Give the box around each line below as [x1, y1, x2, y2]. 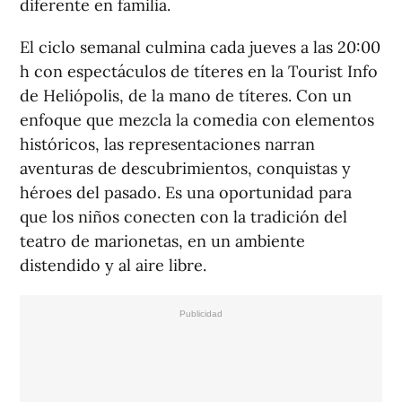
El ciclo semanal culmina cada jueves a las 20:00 [20, 37, 380, 58]
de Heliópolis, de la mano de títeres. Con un [20, 85, 352, 107]
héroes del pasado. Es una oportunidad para [20, 182, 352, 204]
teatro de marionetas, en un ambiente [20, 231, 305, 252]
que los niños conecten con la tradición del [20, 206, 347, 228]
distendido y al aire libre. [20, 255, 206, 276]
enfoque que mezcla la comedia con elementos [20, 109, 374, 131]
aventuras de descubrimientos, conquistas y [20, 158, 351, 179]
